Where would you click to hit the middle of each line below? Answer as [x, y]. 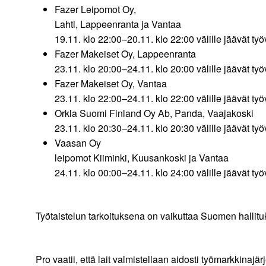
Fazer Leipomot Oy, [98, 9]
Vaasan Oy [79, 143]
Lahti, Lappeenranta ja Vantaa [137, 24]
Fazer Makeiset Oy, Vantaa [154, 84]
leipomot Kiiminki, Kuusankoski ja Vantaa [157, 158]
